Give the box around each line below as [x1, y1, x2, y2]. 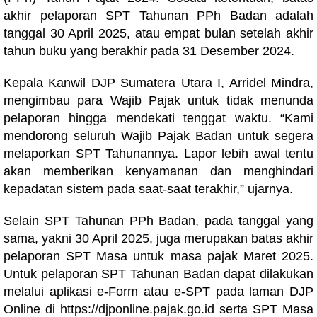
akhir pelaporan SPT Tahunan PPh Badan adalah [4, 8, 313, 23]
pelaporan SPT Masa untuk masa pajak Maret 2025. [4, 249, 313, 263]
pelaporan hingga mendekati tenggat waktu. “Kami [4, 111, 313, 125]
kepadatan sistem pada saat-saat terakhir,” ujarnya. [4, 182, 293, 196]
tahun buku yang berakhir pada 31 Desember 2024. [4, 44, 294, 58]
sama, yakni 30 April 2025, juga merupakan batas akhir [4, 231, 313, 246]
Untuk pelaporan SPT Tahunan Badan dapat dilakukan [4, 267, 313, 281]
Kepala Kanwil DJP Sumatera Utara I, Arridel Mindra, [4, 76, 313, 90]
